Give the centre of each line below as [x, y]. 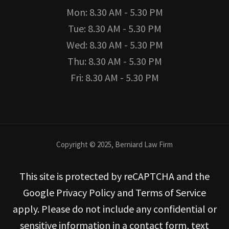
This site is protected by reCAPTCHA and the [114, 176]
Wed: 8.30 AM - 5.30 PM [114, 44]
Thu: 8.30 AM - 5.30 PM [114, 61]
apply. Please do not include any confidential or [114, 209]
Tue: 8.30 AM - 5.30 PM [114, 28]
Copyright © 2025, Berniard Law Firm [114, 144]
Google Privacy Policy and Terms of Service [114, 192]
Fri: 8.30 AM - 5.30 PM [114, 77]
